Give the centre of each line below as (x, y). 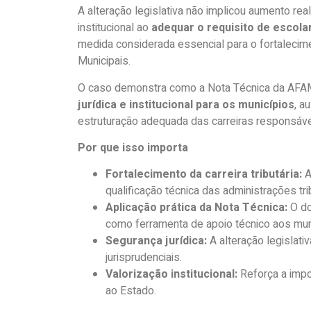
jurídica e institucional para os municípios (186, 104)
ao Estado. (131, 291)
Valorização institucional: (171, 275)
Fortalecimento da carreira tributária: (204, 175)
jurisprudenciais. (144, 258)
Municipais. (104, 61)
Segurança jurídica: (156, 241)
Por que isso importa (133, 148)
